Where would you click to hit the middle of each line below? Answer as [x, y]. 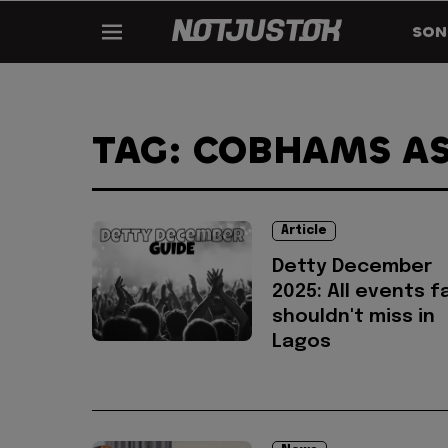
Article [304, 231]
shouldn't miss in [353, 317]
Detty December [352, 267]
